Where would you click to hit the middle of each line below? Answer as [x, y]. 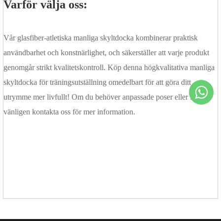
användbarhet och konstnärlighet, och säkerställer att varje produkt [106, 53]
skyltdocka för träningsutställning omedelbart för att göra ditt [97, 82]
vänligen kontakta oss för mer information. [69, 112]
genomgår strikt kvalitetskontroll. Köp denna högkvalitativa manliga [109, 68]
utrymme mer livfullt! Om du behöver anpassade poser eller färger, [107, 97]
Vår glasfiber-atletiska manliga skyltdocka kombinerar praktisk [101, 38]
